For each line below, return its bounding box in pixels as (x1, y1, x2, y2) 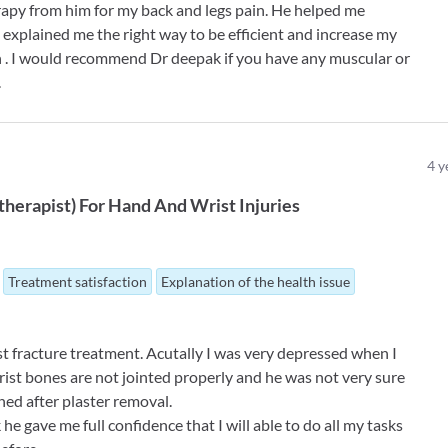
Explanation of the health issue (161, 273, 351, 290)
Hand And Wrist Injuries (108, 194, 301, 216)
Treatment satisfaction (8, 273, 148, 290)
